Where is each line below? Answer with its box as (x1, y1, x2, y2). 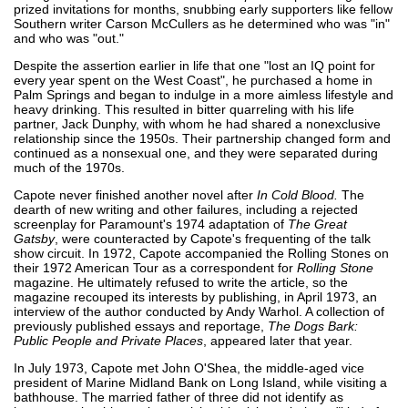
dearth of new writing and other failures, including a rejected (14, 201, 358, 217)
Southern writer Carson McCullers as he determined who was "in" (14, 15, 390, 31)
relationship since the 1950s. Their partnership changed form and (14, 130, 391, 146)
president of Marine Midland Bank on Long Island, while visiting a (14, 374, 387, 390)
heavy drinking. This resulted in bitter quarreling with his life (14, 101, 354, 117)
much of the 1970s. (14, 159, 125, 175)
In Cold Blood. (257, 187, 338, 202)
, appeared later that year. (203, 332, 352, 348)
